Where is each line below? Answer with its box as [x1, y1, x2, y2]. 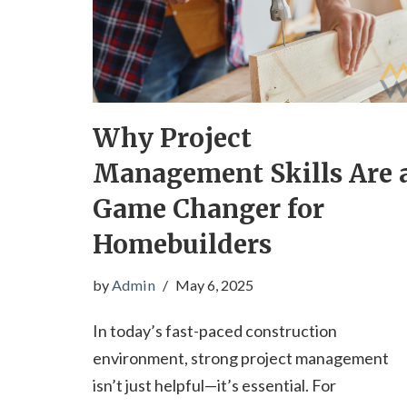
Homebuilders [93, 227, 272, 261]
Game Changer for [93, 192, 324, 225]
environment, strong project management [93, 347, 389, 368]
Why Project [93, 121, 252, 154]
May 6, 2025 [175, 275, 253, 293]
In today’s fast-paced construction [93, 320, 337, 341]
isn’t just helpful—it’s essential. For [93, 374, 336, 395]
